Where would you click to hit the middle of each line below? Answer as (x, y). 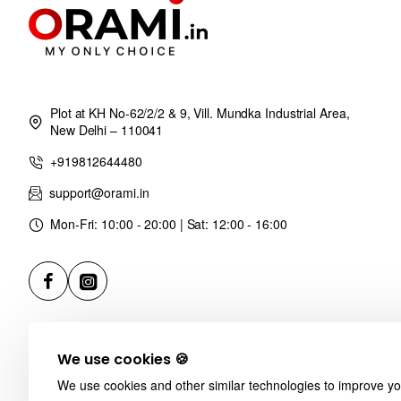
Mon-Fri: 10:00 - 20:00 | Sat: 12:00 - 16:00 (169, 224)
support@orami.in (99, 192)
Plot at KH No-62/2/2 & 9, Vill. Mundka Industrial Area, (200, 113)
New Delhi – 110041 (107, 130)
